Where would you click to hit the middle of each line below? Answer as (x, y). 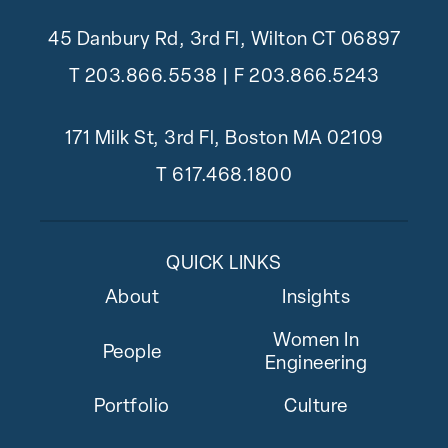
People (132, 353)
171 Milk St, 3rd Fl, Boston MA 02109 (224, 140)
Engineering (316, 365)
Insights (316, 299)
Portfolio (132, 408)
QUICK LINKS (224, 265)
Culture (316, 408)
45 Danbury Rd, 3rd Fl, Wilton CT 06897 (224, 41)
